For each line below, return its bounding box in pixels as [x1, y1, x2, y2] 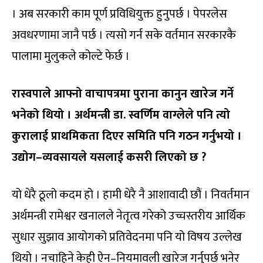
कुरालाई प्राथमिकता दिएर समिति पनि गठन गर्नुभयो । [12, 126, 242, 147]
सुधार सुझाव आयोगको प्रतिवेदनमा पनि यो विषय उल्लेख [12, 227, 242, 248]
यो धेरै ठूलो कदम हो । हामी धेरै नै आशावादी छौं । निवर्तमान [12, 185, 249, 205]
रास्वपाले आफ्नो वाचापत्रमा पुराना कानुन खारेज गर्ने [12, 84, 234, 104]
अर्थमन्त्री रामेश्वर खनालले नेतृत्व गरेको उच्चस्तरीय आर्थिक [12, 206, 245, 227]
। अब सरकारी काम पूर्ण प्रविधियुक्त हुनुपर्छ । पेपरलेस [12, 4, 227, 25]
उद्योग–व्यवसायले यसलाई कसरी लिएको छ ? [12, 147, 206, 168]
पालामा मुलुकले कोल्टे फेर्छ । [12, 46, 130, 67]
